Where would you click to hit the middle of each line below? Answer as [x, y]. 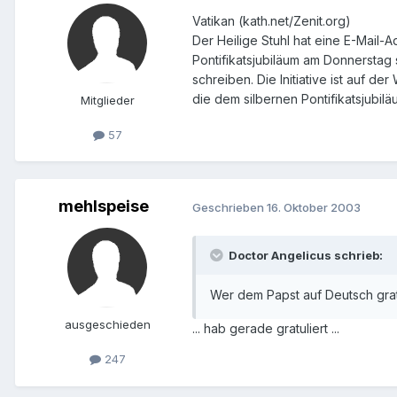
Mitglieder [107, 101]
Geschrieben [230, 207]
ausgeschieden [107, 325]
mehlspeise [104, 206]
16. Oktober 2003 [314, 207]
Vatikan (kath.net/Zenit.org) [272, 21]
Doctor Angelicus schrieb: [304, 256]
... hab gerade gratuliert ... [266, 329]
